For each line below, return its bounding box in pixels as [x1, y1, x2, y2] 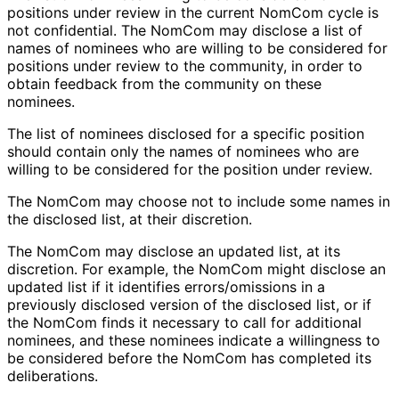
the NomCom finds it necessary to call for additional [7, 313, 362, 332]
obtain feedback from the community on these [7, 75, 322, 94]
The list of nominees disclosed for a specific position [7, 125, 364, 143]
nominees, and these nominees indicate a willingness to [7, 331, 380, 350]
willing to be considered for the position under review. [7, 160, 371, 179]
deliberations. [7, 367, 97, 386]
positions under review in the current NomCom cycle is [7, 4, 379, 22]
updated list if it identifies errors [7, 278, 224, 297]
